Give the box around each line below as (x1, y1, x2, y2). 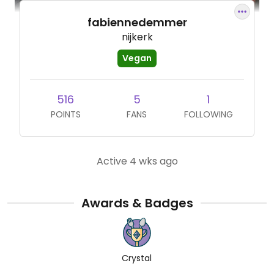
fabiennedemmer (87, 15, 187, 30)
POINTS (50, 108, 81, 120)
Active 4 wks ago (96, 154, 178, 168)
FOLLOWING (183, 108, 233, 120)
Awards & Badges (81, 194, 193, 212)
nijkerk (121, 30, 153, 44)
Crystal (122, 252, 152, 264)
